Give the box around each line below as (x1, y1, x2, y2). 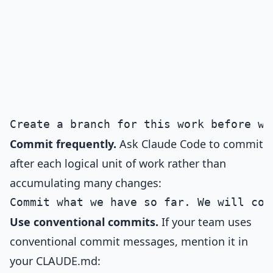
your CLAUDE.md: (10, 253, 101, 268)
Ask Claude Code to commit (116, 136, 263, 151)
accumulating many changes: (10, 175, 161, 190)
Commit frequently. (10, 136, 116, 151)
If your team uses (158, 214, 252, 229)
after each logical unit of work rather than (10, 156, 226, 171)
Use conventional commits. (10, 214, 158, 229)
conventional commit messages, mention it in (10, 234, 248, 249)
